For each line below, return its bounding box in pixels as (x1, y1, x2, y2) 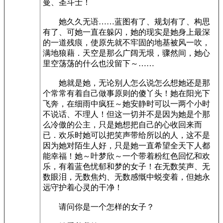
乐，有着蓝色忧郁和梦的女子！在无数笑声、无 (43, 162, 210, 171)
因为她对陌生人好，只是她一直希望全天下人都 (43, 141, 210, 150)
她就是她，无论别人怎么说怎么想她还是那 (43, 79, 210, 87)
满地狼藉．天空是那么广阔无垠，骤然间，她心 (43, 49, 210, 57)
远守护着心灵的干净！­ (43, 183, 122, 192)
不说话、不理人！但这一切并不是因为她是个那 (43, 110, 210, 118)
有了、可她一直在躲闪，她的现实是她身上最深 (43, 28, 210, 36)
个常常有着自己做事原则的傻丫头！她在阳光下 (43, 89, 210, 98)
